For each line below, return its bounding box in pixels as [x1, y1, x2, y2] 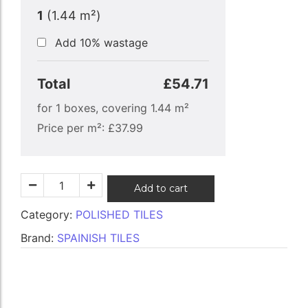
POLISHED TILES [76, 208, 163, 222]
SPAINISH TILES [57, 231, 140, 245]
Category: [21, 208, 76, 222]
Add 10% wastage [52, 36, 148, 50]
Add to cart [134, 182, 188, 195]
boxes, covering [60, 101, 151, 115]
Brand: [21, 231, 57, 245]
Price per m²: [37, 121, 108, 135]
